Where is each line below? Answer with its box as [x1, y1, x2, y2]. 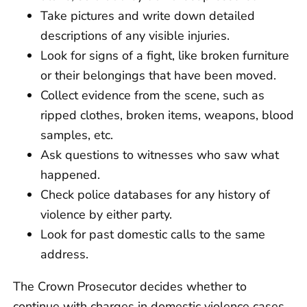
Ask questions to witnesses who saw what [40, 146, 279, 163]
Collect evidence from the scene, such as [40, 86, 265, 103]
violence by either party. [40, 206, 172, 223]
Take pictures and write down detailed [40, 7, 255, 24]
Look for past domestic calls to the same [40, 225, 265, 243]
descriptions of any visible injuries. [40, 27, 230, 44]
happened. [40, 166, 100, 183]
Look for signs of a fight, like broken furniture [40, 47, 289, 64]
